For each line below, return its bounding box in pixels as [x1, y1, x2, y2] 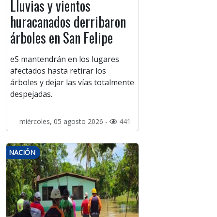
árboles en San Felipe [10, 28, 113, 48]
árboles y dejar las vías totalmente [10, 77, 134, 88]
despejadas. [10, 89, 52, 100]
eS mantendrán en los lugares [10, 54, 119, 65]
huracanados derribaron [10, 12, 126, 32]
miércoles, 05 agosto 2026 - [19, 117, 109, 126]
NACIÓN [9, 148, 35, 157]
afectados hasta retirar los [10, 65, 106, 77]
